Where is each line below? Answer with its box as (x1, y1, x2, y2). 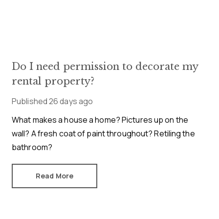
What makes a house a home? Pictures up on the (12, 114, 188, 125)
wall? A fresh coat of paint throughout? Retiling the (12, 128, 195, 139)
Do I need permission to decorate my (12, 60, 198, 72)
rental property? (12, 75, 94, 87)
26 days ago (49, 95, 93, 107)
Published (12, 95, 47, 107)
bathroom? (12, 141, 52, 153)
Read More (35, 171, 74, 180)
